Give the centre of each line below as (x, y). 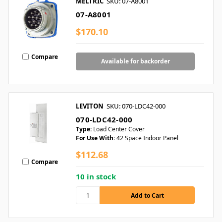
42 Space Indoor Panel (147, 138)
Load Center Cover (119, 129)
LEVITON (90, 106)
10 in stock (96, 177)
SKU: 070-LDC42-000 (136, 106)
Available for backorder (135, 61)
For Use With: (95, 138)
